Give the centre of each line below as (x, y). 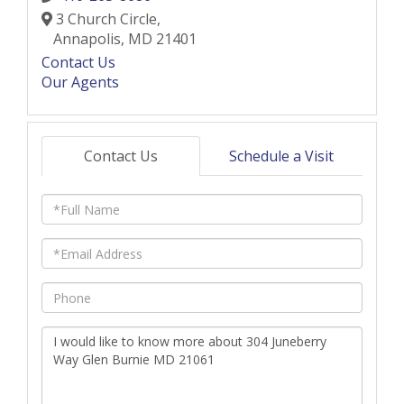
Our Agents (80, 82)
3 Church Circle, (106, 19)
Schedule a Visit (281, 156)
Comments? (84, 376)
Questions (78, 336)
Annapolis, (91, 39)
